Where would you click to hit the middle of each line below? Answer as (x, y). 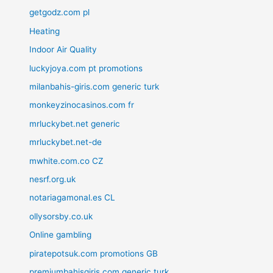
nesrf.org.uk (53, 179)
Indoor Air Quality (63, 50)
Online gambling (61, 235)
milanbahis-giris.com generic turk (94, 87)
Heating (45, 31)
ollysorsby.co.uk (61, 216)
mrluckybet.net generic (75, 123)
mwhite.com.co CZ (67, 161)
